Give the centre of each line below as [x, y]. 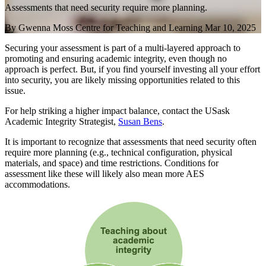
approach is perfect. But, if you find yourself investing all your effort [132, 69]
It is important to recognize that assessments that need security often [131, 142]
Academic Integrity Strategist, [61, 122]
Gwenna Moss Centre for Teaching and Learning [110, 28]
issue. [16, 91]
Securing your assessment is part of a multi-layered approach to [123, 48]
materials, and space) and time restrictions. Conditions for [112, 163]
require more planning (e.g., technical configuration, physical [118, 153]
